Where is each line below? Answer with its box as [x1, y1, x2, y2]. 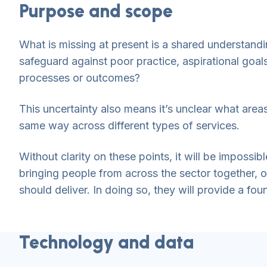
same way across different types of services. [19, 119, 240, 132]
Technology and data [19, 231, 194, 253]
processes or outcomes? [19, 72, 140, 84]
